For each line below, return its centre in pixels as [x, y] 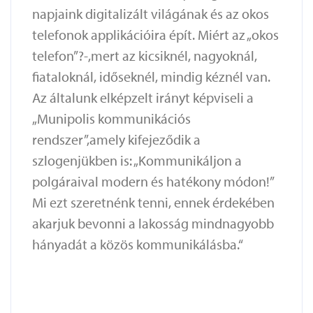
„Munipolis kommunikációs [111, 119]
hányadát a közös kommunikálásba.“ [138, 245]
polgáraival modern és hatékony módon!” [153, 182]
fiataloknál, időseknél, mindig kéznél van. [151, 77]
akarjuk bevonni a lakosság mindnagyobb [153, 224]
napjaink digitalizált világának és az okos [151, 14]
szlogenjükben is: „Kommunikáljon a [137, 161]
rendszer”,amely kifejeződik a [116, 140]
